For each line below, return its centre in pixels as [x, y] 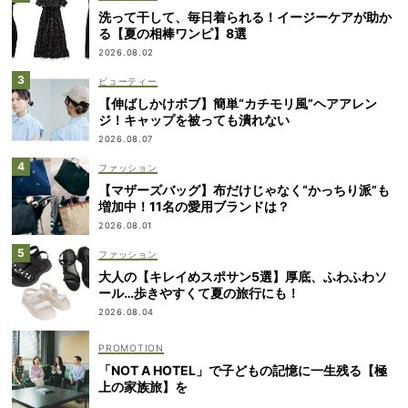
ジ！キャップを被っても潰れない [194, 119]
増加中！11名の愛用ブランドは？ [194, 206]
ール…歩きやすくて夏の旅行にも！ [199, 292]
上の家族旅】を [143, 387]
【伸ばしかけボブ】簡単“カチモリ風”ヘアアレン [238, 103]
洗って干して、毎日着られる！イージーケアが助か [245, 16]
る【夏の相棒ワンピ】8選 [173, 33]
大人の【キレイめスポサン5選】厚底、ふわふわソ [243, 276]
